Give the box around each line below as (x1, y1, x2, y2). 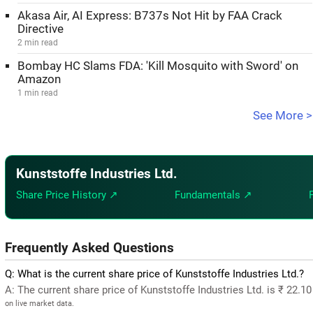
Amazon (17, 73, 61, 86)
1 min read (17, 88, 58, 98)
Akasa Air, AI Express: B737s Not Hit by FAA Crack (17, 9, 282, 22)
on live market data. (5, 298, 74, 308)
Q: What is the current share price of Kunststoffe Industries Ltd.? (5, 267, 304, 280)
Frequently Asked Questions (5, 240, 174, 256)
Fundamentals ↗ (175, 188, 253, 201)
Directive (17, 22, 64, 36)
